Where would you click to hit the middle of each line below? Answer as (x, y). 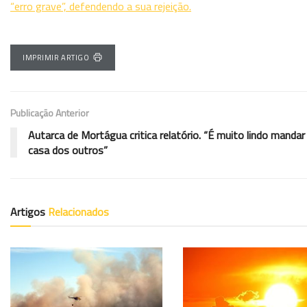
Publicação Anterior (50, 112)
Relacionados (78, 211)
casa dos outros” (68, 150)
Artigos (29, 211)
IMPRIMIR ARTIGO (56, 57)
